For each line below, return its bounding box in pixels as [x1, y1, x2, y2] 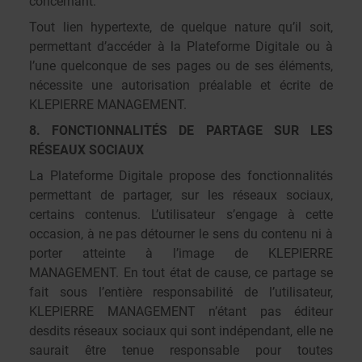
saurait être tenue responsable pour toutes [29, 343, 333, 358]
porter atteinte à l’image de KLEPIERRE [29, 246, 333, 261]
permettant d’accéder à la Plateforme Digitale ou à [29, 39, 333, 54]
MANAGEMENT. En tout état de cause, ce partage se [29, 265, 333, 280]
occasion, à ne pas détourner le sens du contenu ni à [29, 226, 333, 242]
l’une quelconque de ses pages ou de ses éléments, [29, 58, 333, 74]
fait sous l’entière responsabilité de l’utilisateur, [29, 284, 333, 300]
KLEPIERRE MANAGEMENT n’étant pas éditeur [29, 304, 333, 319]
